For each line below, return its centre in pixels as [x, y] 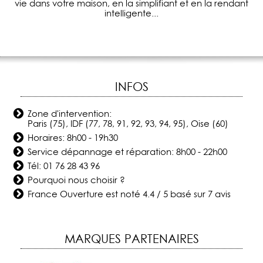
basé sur [188, 194]
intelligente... [131, 14]
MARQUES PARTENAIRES [131, 239]
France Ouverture [66, 194]
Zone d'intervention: [70, 114]
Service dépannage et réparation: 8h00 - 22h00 [128, 152]
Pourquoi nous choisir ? [77, 180]
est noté [124, 194]
